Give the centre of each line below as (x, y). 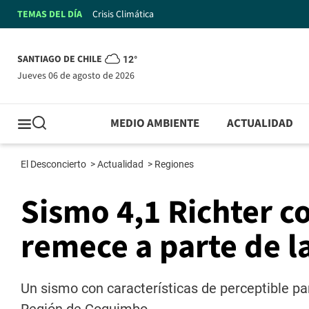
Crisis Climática (123, 14)
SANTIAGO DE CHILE (60, 60)
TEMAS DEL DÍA (50, 14)
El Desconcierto (54, 165)
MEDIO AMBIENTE (155, 124)
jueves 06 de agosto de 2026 (78, 76)
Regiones (175, 165)
